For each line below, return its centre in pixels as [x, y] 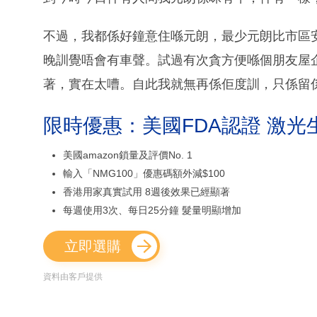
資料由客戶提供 [73, 277]
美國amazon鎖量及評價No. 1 [128, 155]
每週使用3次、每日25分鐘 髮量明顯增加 [152, 211]
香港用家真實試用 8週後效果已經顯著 [146, 192]
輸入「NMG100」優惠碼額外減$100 [144, 174]
